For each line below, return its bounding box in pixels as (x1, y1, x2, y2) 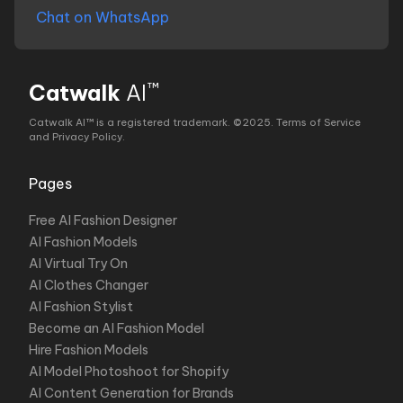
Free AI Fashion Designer (29, 212, 177, 228)
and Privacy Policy (29, 130, 122, 143)
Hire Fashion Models (29, 342, 148, 358)
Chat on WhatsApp (36, 8, 169, 26)
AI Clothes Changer (29, 277, 148, 293)
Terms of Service (276, 116, 361, 129)
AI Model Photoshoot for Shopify (29, 363, 228, 380)
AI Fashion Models (29, 234, 138, 250)
